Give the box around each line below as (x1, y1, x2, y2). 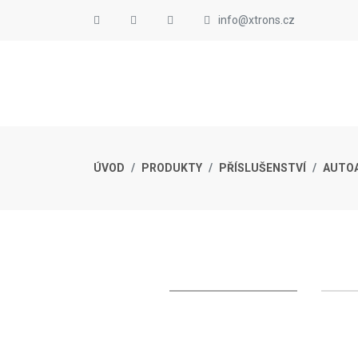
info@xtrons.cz (218, 14, 295, 26)
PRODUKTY (141, 161, 202, 174)
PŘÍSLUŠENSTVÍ (219, 161, 306, 174)
